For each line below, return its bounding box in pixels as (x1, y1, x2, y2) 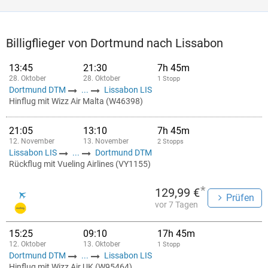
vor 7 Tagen (155, 200, 198, 209)
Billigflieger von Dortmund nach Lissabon (6, 36, 223, 50)
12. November (9, 137, 54, 145)
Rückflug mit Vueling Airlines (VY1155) (9, 159, 151, 169)
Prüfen (226, 192, 254, 203)
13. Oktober (83, 240, 120, 248)
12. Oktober (9, 240, 46, 248)
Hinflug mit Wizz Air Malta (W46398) (9, 96, 143, 106)
